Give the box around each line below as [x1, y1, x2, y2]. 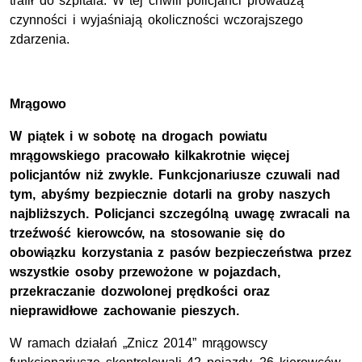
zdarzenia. [10, 32, 69, 47]
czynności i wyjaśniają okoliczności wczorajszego [10, 13, 304, 27]
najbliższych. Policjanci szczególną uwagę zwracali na [10, 207, 350, 221]
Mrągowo [10, 97, 66, 112]
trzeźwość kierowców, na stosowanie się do [10, 226, 285, 241]
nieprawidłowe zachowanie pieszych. [10, 304, 240, 318]
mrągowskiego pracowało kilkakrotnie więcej [10, 149, 289, 163]
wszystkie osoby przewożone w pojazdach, [10, 265, 281, 280]
